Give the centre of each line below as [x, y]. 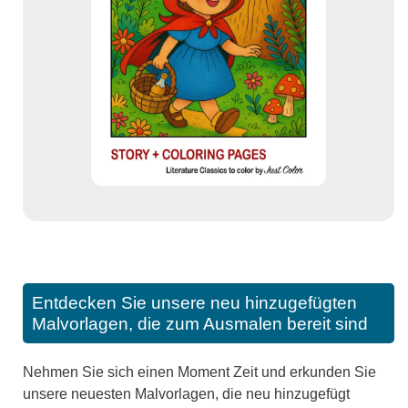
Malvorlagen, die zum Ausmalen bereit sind [200, 324]
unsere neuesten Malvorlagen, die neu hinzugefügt [186, 394]
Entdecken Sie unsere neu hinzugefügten [194, 303]
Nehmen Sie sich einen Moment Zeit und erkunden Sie [199, 372]
